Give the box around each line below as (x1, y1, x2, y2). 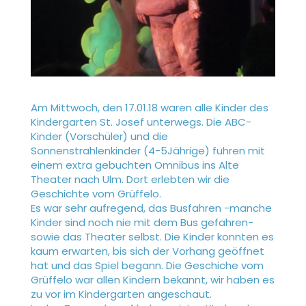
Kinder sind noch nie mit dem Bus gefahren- (30, 215, 253, 230)
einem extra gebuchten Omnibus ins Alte (30, 158, 239, 173)
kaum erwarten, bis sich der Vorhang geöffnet (30, 244, 264, 259)
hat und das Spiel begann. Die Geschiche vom (30, 258, 264, 273)
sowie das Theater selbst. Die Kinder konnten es (30, 229, 274, 245)
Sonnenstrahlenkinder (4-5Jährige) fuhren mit (30, 143, 265, 158)
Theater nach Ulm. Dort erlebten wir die (30, 172, 229, 187)
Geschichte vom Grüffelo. (30, 186, 161, 201)
